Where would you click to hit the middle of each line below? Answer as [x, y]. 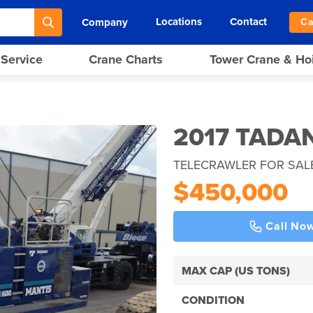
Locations [179, 22]
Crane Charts [126, 59]
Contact [249, 22]
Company [105, 22]
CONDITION [213, 300]
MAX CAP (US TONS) [236, 271]
